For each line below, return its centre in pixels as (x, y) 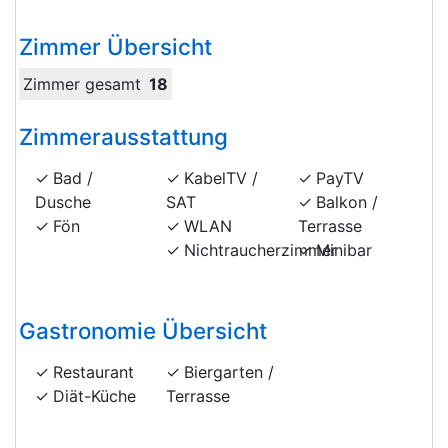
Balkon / (346, 202)
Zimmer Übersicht (115, 47)
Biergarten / (229, 372)
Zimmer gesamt (82, 84)
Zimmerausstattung (123, 137)
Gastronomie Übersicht (143, 331)
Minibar (343, 250)
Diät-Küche (94, 396)
